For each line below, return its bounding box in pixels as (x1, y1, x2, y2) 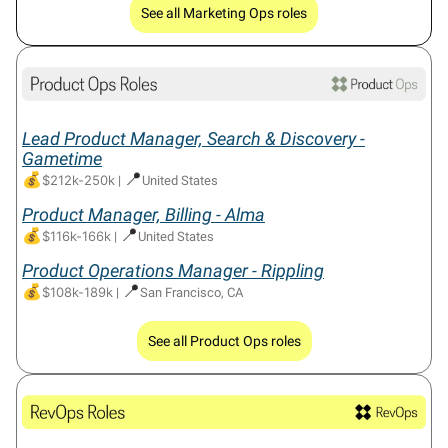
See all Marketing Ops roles (141, 4, 307, 21)
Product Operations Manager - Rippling (22, 260, 324, 282)
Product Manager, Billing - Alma (22, 204, 265, 226)
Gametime (22, 148, 102, 170)
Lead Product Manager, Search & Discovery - (22, 128, 365, 150)
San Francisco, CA (140, 285, 243, 301)
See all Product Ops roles (147, 333, 301, 350)
